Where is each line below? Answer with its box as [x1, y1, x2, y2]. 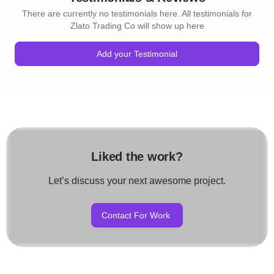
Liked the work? [91, 150, 183, 163]
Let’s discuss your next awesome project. [48, 176, 226, 186]
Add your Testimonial [97, 49, 177, 59]
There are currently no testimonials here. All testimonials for [22, 9, 252, 18]
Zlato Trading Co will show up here [70, 21, 204, 31]
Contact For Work [102, 210, 170, 220]
